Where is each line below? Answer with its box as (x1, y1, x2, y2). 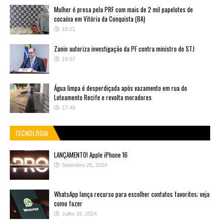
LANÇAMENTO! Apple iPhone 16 (54, 149, 128, 160)
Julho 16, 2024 (62, 210, 97, 217)
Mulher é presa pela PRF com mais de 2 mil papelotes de (54, 4, 193, 14)
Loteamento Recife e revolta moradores (54, 92, 152, 102)
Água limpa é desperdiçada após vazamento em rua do (54, 82, 187, 93)
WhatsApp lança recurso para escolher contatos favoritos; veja (54, 189, 210, 199)
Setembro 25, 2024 (62, 162, 107, 168)
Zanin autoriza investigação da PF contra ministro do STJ (54, 43, 194, 54)
